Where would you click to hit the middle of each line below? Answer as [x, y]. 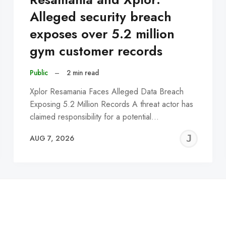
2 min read [82, 73]
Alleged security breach [100, 17]
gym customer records [96, 51]
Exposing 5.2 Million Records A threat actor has [111, 104]
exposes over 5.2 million [102, 34]
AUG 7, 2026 [52, 138]
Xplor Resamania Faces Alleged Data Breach [106, 91]
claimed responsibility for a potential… [94, 117]
